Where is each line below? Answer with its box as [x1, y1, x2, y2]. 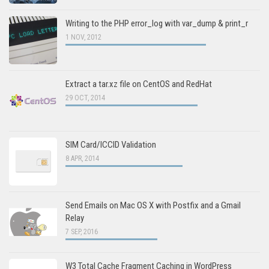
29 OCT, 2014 [65, 94, 105, 103]
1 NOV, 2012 [65, 33, 101, 42]
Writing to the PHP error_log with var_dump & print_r [65, 18, 248, 29]
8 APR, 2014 [65, 154, 99, 163]
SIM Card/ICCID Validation [65, 139, 156, 151]
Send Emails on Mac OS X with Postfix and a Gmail [65, 200, 241, 211]
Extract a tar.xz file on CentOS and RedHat [65, 79, 212, 90]
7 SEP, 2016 [65, 228, 98, 237]
